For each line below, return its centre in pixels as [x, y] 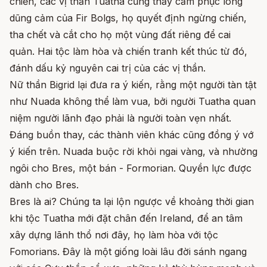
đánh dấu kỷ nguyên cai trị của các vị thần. [108, 68]
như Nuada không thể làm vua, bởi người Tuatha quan [133, 102]
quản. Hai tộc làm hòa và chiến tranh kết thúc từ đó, [128, 52]
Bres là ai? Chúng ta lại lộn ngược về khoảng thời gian [132, 202]
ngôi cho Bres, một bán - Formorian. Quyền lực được [131, 168]
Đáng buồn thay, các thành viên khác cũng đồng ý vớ [132, 135]
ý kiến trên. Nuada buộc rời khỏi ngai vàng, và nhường [133, 152]
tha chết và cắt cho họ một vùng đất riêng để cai [120, 35]
